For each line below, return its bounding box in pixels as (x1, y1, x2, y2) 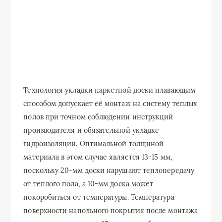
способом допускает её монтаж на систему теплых (23, 99, 197, 108)
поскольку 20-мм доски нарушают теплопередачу (23, 166, 194, 175)
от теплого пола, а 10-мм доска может (23, 179, 154, 188)
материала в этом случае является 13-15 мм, (23, 153, 172, 162)
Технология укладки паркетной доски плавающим (23, 86, 195, 95)
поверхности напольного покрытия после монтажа (23, 206, 198, 215)
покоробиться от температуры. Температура (23, 193, 174, 202)
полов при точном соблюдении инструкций (23, 112, 173, 121)
